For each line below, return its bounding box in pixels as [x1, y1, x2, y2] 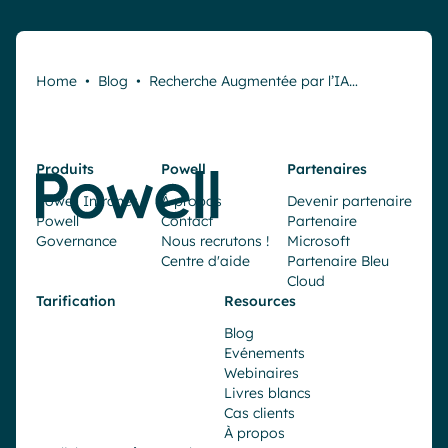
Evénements [224, 343, 305, 362]
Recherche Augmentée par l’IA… [149, 72, 358, 91]
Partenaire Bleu [286, 251, 389, 270]
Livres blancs [224, 383, 311, 402]
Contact [161, 211, 214, 230]
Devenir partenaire [286, 191, 412, 210]
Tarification [36, 291, 116, 310]
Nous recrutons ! [161, 231, 270, 250]
